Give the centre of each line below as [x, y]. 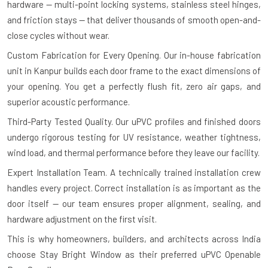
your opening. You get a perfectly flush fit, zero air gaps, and [134, 86]
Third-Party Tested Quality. [60, 121]
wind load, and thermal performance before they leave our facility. [133, 152]
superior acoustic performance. [68, 101]
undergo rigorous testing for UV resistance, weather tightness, [134, 137]
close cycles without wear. [58, 35]
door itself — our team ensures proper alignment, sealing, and [134, 203]
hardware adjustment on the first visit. [82, 219]
